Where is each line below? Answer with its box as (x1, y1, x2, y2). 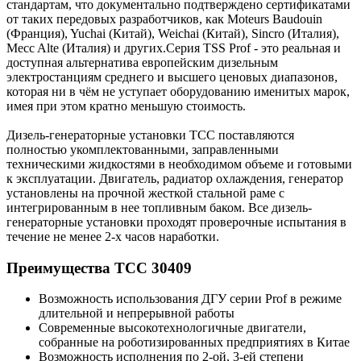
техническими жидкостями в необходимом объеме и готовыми (6, 156, 352, 171)
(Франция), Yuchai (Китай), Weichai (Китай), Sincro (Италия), (6, 26, 339, 40)
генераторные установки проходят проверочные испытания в (6, 214, 346, 229)
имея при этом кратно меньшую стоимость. (6, 98, 246, 113)
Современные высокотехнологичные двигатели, (39, 321, 306, 335)
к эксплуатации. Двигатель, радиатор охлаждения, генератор (6, 171, 343, 185)
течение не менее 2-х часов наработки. (6, 229, 219, 243)
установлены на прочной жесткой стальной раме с (6, 185, 284, 200)
